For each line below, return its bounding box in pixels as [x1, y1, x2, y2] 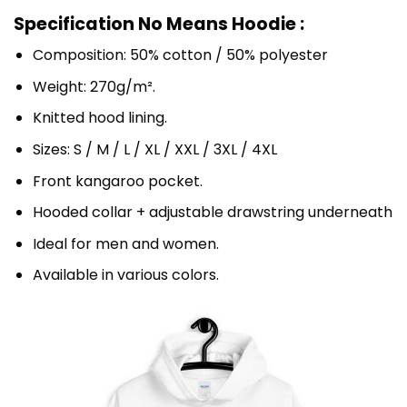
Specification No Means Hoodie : [14, 11, 304, 36]
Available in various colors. [32, 264, 219, 286]
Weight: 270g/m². [32, 75, 155, 97]
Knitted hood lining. [32, 107, 167, 129]
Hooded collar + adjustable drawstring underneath [32, 202, 392, 223]
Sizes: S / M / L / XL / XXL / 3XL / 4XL [32, 138, 277, 160]
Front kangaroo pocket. [32, 170, 203, 192]
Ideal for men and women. [32, 233, 219, 254]
